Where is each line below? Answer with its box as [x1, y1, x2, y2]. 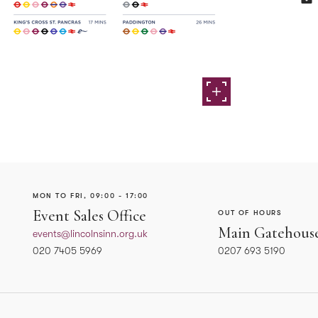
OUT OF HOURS [218, 208, 283, 216]
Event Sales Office [32, 206, 146, 225]
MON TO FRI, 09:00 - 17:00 [32, 191, 148, 199]
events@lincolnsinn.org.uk [32, 227, 148, 239]
